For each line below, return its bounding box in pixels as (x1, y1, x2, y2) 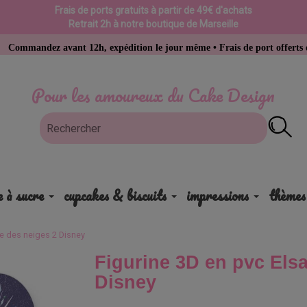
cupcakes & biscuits (63, 185, 167, 206)
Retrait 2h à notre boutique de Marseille (68, 19, 238, 29)
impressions (186, 185, 249, 206)
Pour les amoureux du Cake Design (32, 81, 275, 110)
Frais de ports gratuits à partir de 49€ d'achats (54, 5, 252, 16)
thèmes (268, 185, 306, 206)
